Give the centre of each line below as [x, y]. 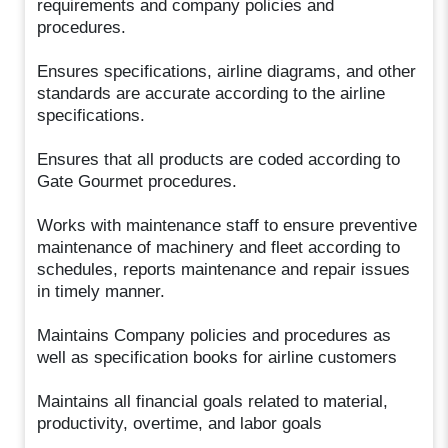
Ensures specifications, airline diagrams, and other [227, 71]
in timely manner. [101, 291]
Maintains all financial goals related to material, [213, 401]
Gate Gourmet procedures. [137, 181]
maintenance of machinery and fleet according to [219, 247]
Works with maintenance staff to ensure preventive [227, 225]
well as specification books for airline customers [217, 357]
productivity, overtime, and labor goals [180, 423]
